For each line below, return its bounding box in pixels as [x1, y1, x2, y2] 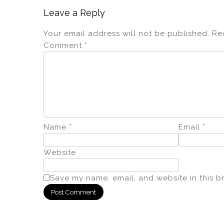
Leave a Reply [43, 7, 105, 18]
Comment [43, 40, 84, 50]
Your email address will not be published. [43, 28, 209, 38]
